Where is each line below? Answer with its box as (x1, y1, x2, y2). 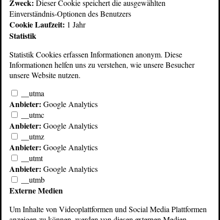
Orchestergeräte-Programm (28, 164, 104, 173)
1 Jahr (67, 19, 85, 29)
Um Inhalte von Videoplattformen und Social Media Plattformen (9, 204, 207, 214)
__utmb (21, 174, 45, 185)
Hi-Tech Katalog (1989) (33, 14, 99, 24)
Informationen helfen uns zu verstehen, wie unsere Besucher (9, 59, 194, 70)
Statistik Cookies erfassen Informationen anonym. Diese (9, 49, 182, 59)
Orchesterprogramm (124, 14, 180, 24)
